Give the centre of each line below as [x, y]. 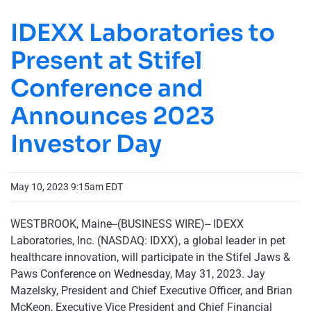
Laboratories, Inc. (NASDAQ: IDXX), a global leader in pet [148, 241]
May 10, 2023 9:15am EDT [67, 187]
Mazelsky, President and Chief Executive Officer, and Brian [151, 291]
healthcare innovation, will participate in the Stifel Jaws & [150, 258]
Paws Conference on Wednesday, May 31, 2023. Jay [138, 274]
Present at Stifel [106, 61]
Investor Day [86, 144]
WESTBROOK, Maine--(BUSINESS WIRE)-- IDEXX [127, 224]
